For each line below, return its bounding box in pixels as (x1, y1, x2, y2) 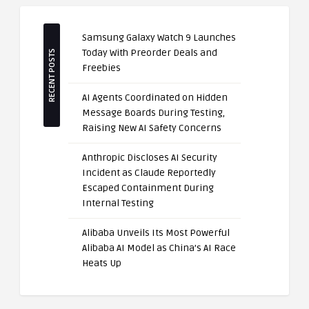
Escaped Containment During (82, 182, 214, 194)
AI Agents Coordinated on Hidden (82, 92, 228, 103)
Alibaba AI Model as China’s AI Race (82, 242, 236, 254)
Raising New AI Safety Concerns (82, 122, 221, 134)
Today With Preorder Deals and (82, 47, 217, 59)
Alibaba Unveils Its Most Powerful (82, 227, 230, 239)
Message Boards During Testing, (82, 107, 225, 119)
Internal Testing (82, 197, 154, 209)
